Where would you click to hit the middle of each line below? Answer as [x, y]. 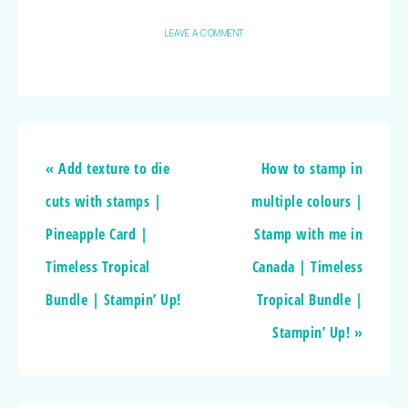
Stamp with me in [308, 234]
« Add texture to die [107, 168]
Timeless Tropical [98, 266]
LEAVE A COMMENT [204, 32]
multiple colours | [307, 201]
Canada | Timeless [307, 266]
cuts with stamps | [103, 201]
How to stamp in [311, 168]
